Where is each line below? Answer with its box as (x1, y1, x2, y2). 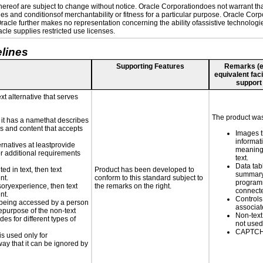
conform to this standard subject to (95, 174, 203, 182)
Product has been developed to (95, 166, 194, 174)
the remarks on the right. (95, 182, 171, 190)
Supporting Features (116, 62, 184, 70)
